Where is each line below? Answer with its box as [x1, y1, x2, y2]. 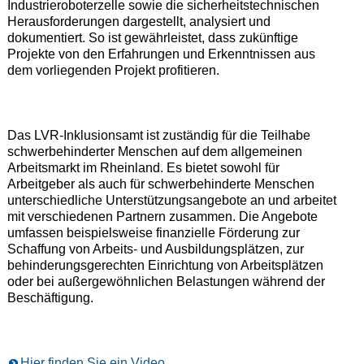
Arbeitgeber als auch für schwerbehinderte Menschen [6, 177, 314, 192]
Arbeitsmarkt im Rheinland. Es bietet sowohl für [6, 161, 279, 175]
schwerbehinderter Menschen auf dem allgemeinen [6, 145, 302, 159]
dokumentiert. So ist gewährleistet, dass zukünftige [6, 31, 298, 45]
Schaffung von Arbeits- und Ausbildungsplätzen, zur [6, 242, 304, 257]
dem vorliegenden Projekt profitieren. [6, 63, 219, 78]
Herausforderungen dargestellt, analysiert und [6, 15, 271, 29]
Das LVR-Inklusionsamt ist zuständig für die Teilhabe [6, 128, 310, 143]
